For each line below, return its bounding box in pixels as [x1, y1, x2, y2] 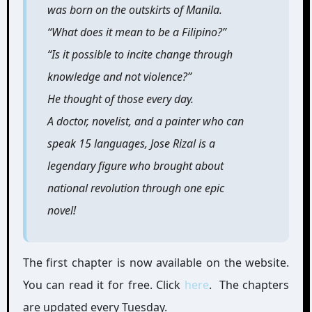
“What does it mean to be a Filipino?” [47, 24, 226, 40]
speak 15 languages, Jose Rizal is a [47, 136, 215, 151]
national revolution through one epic [47, 180, 224, 196]
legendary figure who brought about [47, 158, 224, 173]
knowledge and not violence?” [47, 69, 192, 84]
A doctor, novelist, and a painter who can [47, 114, 244, 129]
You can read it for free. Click [22, 277, 185, 292]
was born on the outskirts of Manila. [47, 2, 222, 17]
